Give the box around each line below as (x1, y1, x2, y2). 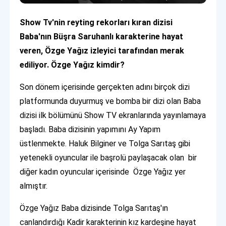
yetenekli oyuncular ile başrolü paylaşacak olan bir (20, 152, 197, 162)
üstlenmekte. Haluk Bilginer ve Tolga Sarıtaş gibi (20, 138, 191, 148)
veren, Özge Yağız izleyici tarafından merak (20, 45, 185, 55)
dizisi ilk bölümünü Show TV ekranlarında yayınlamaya (20, 110, 206, 120)
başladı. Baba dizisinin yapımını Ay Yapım (20, 124, 161, 134)
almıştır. (20, 181, 48, 191)
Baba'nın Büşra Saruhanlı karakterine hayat (20, 31, 184, 41)
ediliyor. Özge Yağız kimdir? (20, 60, 125, 70)
